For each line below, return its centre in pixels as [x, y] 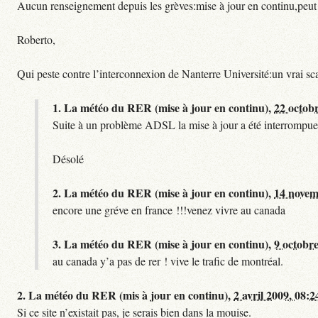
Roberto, [36, 39]
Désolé [68, 158]
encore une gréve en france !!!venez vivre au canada [169, 209]
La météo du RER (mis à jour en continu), [131, 295]
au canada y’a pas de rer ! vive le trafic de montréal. [168, 261]
